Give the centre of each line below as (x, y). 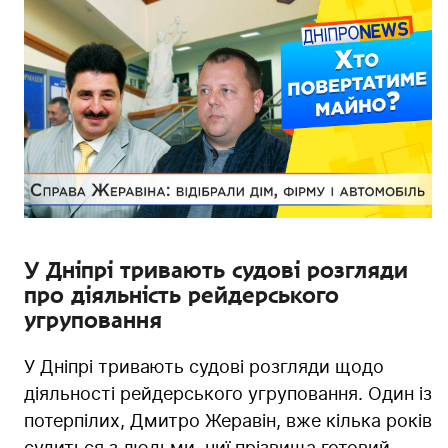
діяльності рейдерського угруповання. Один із (228, 393)
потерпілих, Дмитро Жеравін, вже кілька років (228, 420)
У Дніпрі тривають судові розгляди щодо (204, 366)
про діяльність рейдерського (181, 294)
